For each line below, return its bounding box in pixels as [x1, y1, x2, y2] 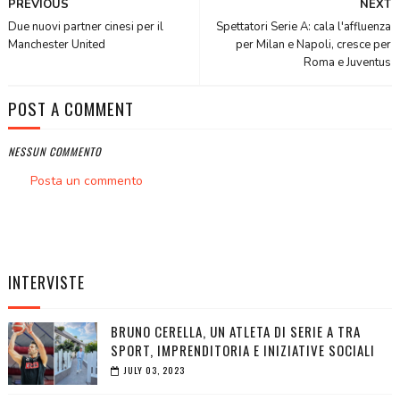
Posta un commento [29, 172, 143, 190]
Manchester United [7, 37, 105, 54]
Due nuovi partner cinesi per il [7, 19, 163, 36]
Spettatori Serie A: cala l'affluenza [216, 19, 392, 36]
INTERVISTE [7, 271, 85, 295]
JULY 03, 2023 [123, 363, 185, 378]
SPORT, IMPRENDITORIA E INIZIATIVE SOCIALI [110, 340, 375, 361]
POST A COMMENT [7, 96, 134, 121]
